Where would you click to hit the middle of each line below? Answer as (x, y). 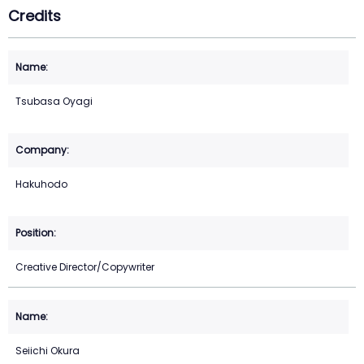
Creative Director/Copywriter (85, 267)
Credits (35, 16)
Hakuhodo (41, 184)
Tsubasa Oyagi (54, 102)
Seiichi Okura (48, 351)
